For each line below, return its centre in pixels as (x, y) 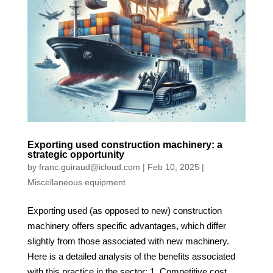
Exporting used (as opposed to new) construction (124, 211)
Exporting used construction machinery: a (125, 145)
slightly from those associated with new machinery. (128, 241)
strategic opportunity (76, 155)
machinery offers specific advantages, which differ (126, 226)
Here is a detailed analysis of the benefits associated (131, 257)
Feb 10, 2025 (173, 167)
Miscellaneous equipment (76, 183)
